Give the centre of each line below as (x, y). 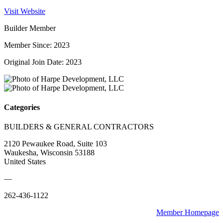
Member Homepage (188, 213)
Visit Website (25, 11)
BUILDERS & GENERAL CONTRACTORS (79, 127)
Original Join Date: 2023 (43, 62)
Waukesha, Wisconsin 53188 (49, 153)
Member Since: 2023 (37, 45)
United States (25, 162)
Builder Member (30, 28)
